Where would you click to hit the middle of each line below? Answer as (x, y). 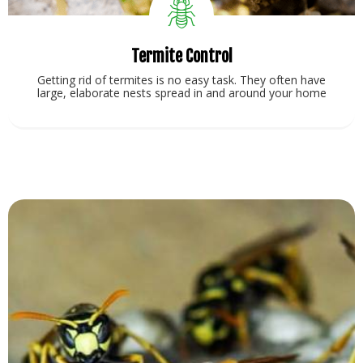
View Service (181, 158)
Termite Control (181, 57)
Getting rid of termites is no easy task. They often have (181, 80)
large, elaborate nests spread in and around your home (181, 93)
